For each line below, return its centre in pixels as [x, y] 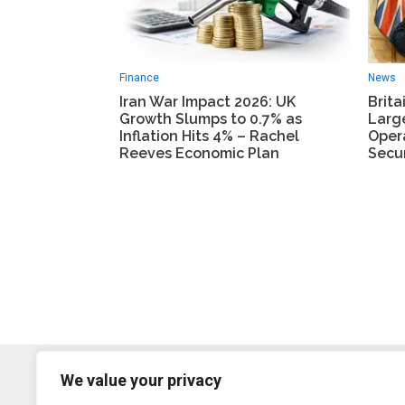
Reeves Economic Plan [199, 153]
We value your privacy [141, 380]
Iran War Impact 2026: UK [207, 101]
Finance [139, 77]
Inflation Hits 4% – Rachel [209, 136]
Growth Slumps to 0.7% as [211, 118]
